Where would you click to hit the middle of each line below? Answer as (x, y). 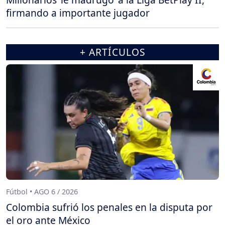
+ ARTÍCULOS (113, 52)
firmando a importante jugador (78, 13)
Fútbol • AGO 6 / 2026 (42, 191)
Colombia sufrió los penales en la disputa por (109, 207)
